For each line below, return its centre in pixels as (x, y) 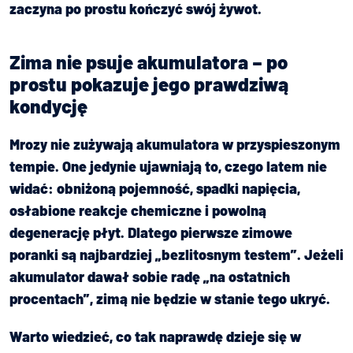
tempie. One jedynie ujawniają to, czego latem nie (168, 166)
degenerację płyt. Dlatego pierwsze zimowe (151, 232)
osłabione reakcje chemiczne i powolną (138, 210)
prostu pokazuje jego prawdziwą (149, 84)
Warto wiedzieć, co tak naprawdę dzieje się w (155, 336)
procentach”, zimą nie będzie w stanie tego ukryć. (170, 298)
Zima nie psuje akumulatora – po (149, 61)
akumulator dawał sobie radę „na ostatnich (150, 276)
